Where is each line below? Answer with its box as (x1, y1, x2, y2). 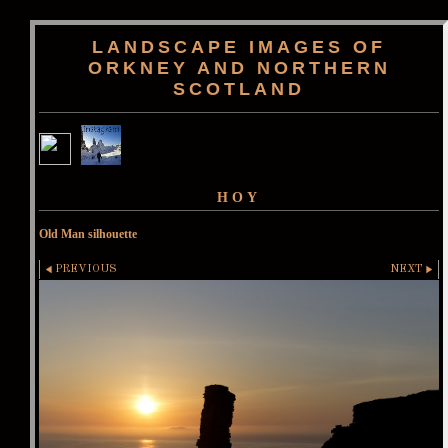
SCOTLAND (173, 79, 305, 99)
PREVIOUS (55, 263, 118, 275)
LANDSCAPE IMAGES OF (92, 37, 386, 57)
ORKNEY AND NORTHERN (87, 58, 391, 78)
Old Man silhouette (39, 227, 137, 241)
